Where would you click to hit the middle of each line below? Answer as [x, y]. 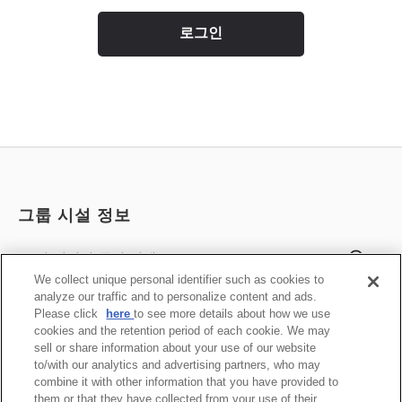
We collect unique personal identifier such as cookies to [179, 280]
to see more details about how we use [232, 314]
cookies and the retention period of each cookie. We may [183, 331]
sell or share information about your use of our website [175, 348]
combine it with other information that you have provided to [187, 382]
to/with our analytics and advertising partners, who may [178, 365]
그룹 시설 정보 [74, 215]
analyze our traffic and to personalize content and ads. [176, 297]
